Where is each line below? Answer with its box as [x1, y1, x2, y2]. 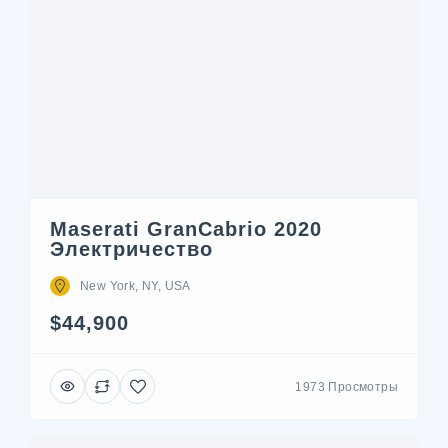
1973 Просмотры [295, 379, 398, 394]
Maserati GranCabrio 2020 [50, 218, 322, 240]
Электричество [50, 238, 213, 260]
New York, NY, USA [80, 279, 191, 293]
